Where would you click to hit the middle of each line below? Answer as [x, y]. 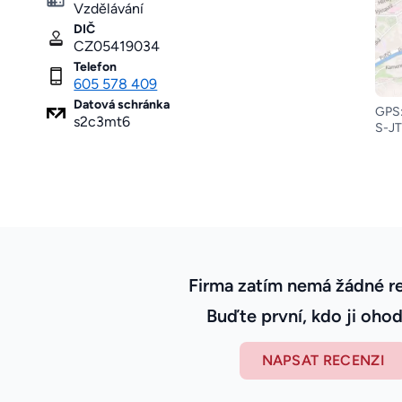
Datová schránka [122, 105]
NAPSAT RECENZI [323, 361]
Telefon [96, 67]
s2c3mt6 [102, 122]
